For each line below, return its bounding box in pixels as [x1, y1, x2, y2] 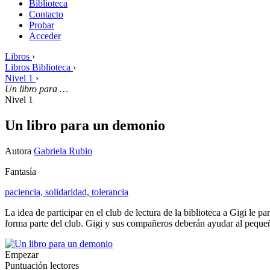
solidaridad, [45, 186, 92, 197]
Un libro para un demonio [5, 117, 165, 133]
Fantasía [5, 166, 36, 177]
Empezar [5, 249, 39, 260]
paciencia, [5, 186, 45, 197]
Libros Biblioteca [5, 61, 71, 72]
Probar [29, 19, 54, 30]
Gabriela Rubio [34, 145, 92, 156]
